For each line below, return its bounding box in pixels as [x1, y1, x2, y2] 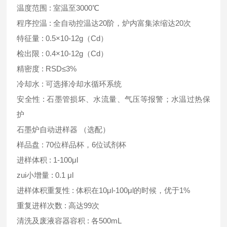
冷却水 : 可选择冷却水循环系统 [17, 79, 128, 88]
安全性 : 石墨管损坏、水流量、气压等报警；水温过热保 [17, 94, 210, 103]
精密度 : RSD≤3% [17, 64, 83, 73]
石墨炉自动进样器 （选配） [17, 125, 110, 134]
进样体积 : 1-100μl [17, 155, 79, 164]
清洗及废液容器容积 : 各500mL [17, 216, 122, 225]
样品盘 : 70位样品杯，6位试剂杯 [17, 140, 133, 149]
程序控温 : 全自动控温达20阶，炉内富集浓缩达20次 [17, 18, 198, 27]
